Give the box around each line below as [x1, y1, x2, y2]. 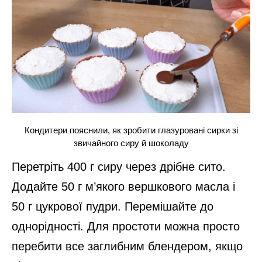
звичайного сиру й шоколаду [73, 138, 189, 149]
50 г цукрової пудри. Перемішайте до [12, 199, 213, 213]
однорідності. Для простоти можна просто [12, 219, 240, 233]
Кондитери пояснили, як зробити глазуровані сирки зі [24, 125, 238, 136]
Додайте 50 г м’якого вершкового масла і [12, 180, 235, 193]
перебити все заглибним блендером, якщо [12, 239, 243, 253]
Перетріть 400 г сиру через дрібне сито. [12, 160, 226, 173]
